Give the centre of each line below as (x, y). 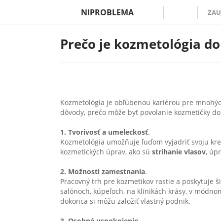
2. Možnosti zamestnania (103, 171)
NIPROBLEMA (107, 12)
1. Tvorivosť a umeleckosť (104, 132)
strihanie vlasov (179, 152)
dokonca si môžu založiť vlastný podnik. (125, 201)
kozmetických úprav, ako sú (106, 152)
